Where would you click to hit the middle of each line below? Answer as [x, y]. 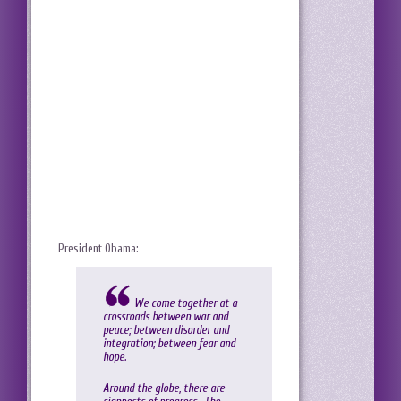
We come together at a [186, 303]
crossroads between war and [166, 317]
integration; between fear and [169, 344]
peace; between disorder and [166, 330]
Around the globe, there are [164, 388]
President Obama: [98, 248]
